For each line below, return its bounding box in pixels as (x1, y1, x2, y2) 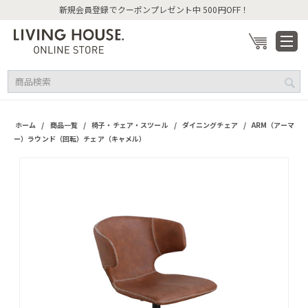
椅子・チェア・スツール (91, 120, 168, 130)
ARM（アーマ (251, 120, 294, 130)
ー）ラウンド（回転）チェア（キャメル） (14, 133, 146, 144)
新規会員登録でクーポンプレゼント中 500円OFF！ (58, 3, 250, 15)
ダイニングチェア (181, 120, 238, 130)
